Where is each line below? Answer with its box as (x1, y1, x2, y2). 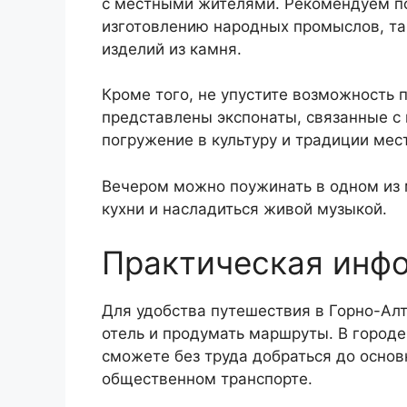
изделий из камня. (102, 39, 242, 58)
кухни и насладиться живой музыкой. (102, 199, 387, 218)
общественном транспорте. (102, 370, 313, 388)
